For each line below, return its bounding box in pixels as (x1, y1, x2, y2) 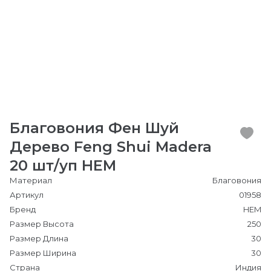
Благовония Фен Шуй (10, 119, 179, 137)
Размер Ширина (10, 248, 76, 258)
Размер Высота (10, 219, 74, 229)
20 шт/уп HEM (10, 157, 116, 174)
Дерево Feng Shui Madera (10, 138, 212, 155)
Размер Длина (10, 233, 68, 243)
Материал (10, 175, 52, 185)
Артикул (10, 190, 44, 200)
